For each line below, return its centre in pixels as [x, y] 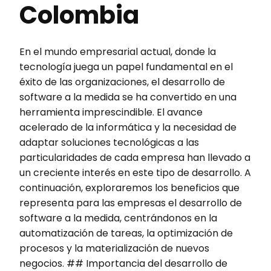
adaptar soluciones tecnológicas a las [109, 142]
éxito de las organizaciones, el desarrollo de [122, 82]
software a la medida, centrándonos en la [118, 218]
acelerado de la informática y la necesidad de [128, 127]
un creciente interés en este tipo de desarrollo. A [135, 172]
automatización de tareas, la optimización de [126, 233]
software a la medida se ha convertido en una [128, 97]
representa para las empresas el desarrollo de [131, 203]
